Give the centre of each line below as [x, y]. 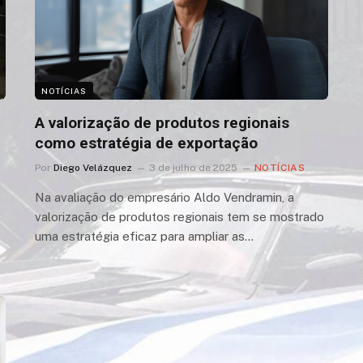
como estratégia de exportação [146, 143]
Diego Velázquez [92, 167]
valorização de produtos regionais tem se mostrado [179, 216]
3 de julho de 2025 [193, 167]
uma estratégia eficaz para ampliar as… [144, 236]
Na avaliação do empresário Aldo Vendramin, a [164, 197]
